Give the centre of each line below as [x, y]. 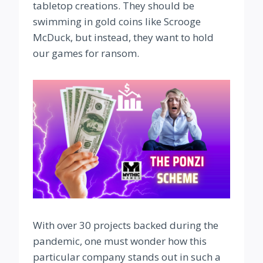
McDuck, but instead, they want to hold [123, 38]
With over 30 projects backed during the [126, 225]
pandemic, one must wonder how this [120, 241]
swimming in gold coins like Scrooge [117, 22]
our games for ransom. [86, 53]
